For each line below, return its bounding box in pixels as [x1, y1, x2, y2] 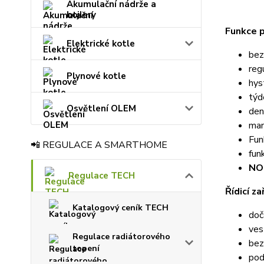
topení [72, 243, 100, 254]
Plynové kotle [67, 70, 126, 82]
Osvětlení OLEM [67, 103, 136, 114]
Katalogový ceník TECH [72, 202, 169, 213]
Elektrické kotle [67, 38, 135, 49]
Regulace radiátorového [72, 231, 170, 242]
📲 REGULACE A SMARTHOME [31, 138, 167, 151]
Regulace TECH [68, 170, 135, 181]
